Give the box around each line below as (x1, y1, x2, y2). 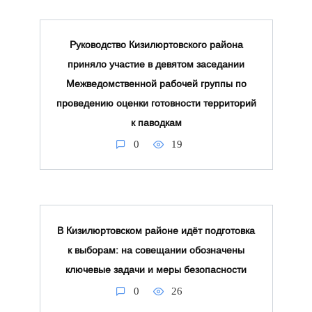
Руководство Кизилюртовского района (69, 39, 243, 51)
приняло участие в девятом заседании (68, 58, 244, 70)
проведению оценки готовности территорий (56, 97, 256, 109)
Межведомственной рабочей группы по (65, 78, 247, 90)
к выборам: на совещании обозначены (68, 244, 244, 256)
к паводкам (130, 117, 182, 129)
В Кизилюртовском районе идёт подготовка (57, 225, 255, 236)
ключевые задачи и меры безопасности (65, 264, 247, 275)
